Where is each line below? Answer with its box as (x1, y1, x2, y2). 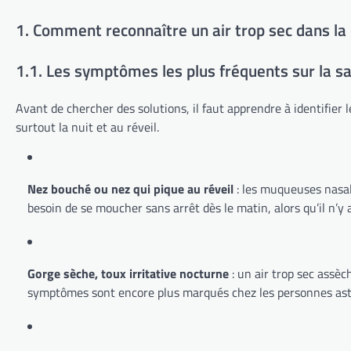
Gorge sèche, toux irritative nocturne (27, 264, 229, 284)
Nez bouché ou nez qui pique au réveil (27, 179, 233, 199)
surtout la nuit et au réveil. (16, 118, 159, 137)
